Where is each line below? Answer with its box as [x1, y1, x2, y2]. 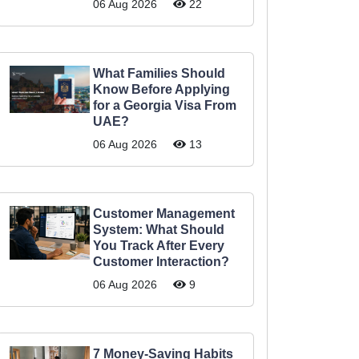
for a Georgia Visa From [93, 99, 236, 112]
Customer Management [93, 207, 235, 220]
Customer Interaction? [93, 255, 229, 268]
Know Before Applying [93, 83, 230, 96]
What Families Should [93, 67, 225, 80]
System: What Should [93, 223, 224, 236]
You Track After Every [93, 239, 224, 252]
